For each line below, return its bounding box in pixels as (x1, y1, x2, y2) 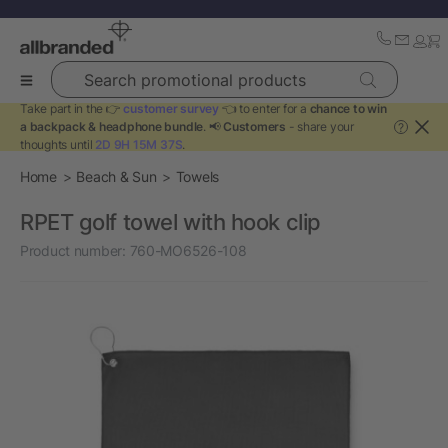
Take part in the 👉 (20, 101, 124, 116)
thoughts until (20, 137, 96, 152)
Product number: (20, 242, 126, 259)
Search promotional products (49, 62, 233, 79)
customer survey (123, 101, 219, 116)
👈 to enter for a (218, 101, 310, 116)
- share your (285, 119, 354, 134)
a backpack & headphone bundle (20, 119, 204, 134)
